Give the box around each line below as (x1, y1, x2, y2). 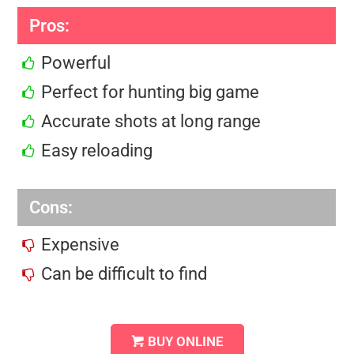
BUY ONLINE (147, 333, 224, 349)
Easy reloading (41, 140, 153, 160)
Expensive (41, 234, 120, 254)
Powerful (41, 52, 111, 73)
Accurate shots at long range (41, 111, 262, 131)
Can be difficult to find (41, 263, 208, 284)
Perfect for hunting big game (41, 81, 260, 102)
